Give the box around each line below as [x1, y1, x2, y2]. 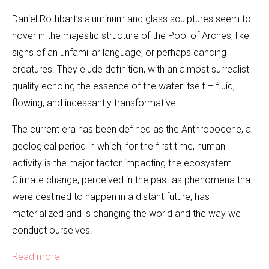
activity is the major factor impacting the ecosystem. [12, 157, 234, 169]
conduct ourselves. [12, 225, 92, 237]
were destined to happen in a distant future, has [12, 191, 210, 203]
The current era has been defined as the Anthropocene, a [12, 124, 251, 136]
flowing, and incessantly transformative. [12, 97, 178, 109]
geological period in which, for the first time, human [12, 141, 225, 153]
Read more [12, 251, 59, 263]
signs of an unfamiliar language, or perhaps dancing [12, 47, 226, 59]
